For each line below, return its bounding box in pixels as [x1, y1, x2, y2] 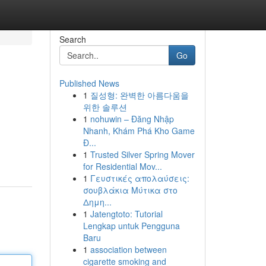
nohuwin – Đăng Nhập [90, 113, 174, 125]
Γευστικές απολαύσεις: [90, 172, 189, 184]
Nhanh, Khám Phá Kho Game [83, 125, 195, 137]
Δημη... [83, 196, 112, 208]
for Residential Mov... [83, 160, 162, 172]
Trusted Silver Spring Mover [90, 148, 195, 160]
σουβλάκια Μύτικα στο [83, 184, 178, 196]
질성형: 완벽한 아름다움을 [90, 89, 189, 101]
